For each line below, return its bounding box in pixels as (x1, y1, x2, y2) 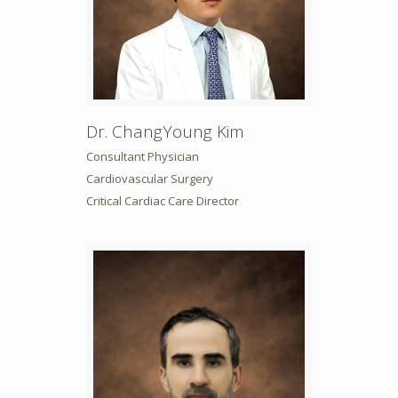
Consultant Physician (85, 147, 199, 164)
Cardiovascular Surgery (85, 170, 213, 187)
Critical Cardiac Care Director (85, 192, 239, 209)
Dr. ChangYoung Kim (85, 119, 244, 143)
